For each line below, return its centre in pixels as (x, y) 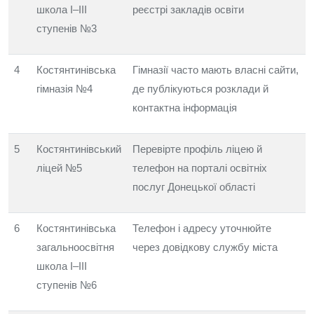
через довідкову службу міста (205, 247)
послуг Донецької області (194, 187)
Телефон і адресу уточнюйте (202, 228)
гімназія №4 (64, 89)
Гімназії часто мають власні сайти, (216, 70)
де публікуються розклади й (200, 89)
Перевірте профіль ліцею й (197, 149)
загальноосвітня (75, 247)
